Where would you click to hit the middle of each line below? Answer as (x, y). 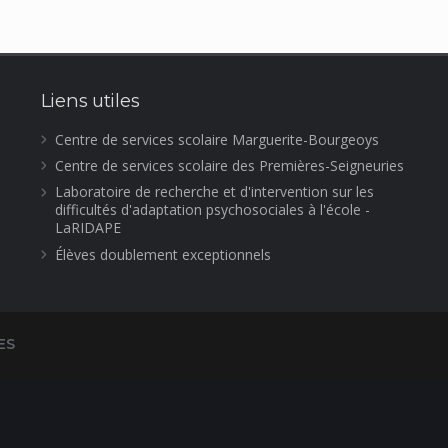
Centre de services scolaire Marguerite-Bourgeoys (216, 139)
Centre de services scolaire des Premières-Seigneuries (229, 165)
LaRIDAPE (87, 228)
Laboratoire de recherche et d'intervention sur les (214, 192)
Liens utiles (90, 100)
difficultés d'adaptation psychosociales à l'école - (212, 210)
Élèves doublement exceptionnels (162, 254)
